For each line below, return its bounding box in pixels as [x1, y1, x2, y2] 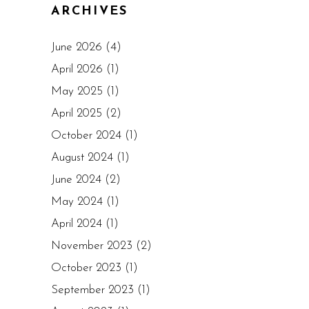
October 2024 [51, 130, 121, 141]
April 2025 [51, 108, 102, 119]
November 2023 [51, 240, 132, 252]
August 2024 [51, 152, 113, 163]
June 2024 [51, 174, 101, 186]
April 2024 [51, 218, 102, 230]
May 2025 [51, 86, 103, 97]
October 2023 [51, 262, 121, 274]
